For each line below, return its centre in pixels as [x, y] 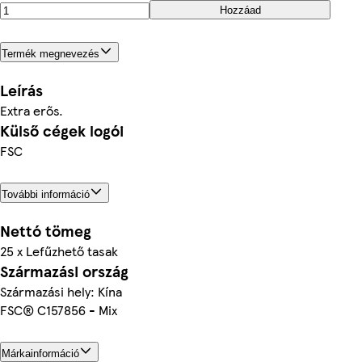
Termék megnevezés [51, 53]
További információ [46, 194]
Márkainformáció [40, 353]
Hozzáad [240, 10]
